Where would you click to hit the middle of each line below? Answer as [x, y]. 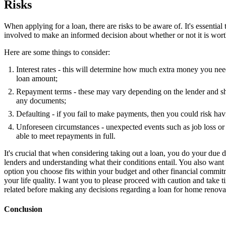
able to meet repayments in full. [66, 136]
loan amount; [37, 78]
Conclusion [23, 209]
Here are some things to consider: [57, 52]
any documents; [41, 100]
